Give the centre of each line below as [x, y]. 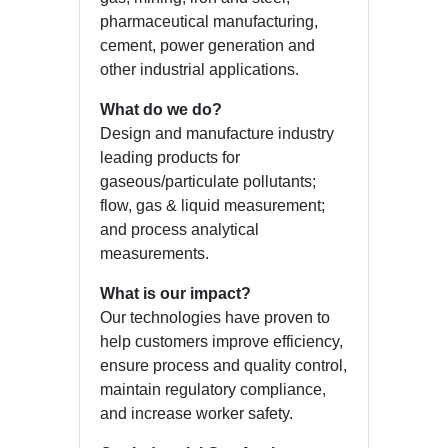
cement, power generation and [207, 45]
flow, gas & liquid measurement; [212, 205]
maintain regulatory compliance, [213, 389]
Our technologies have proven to [215, 317]
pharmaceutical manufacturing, [209, 21]
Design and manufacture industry [217, 133]
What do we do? [161, 109]
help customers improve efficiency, [221, 341]
